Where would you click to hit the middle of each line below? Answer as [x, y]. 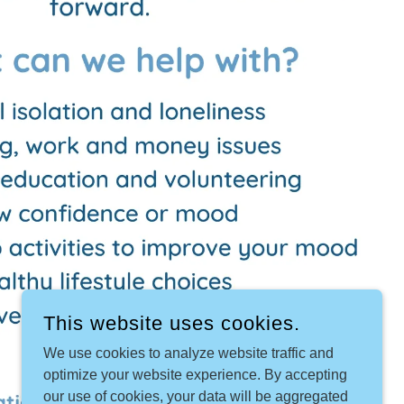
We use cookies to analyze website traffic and [188, 353]
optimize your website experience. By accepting [195, 375]
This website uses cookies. [172, 323]
